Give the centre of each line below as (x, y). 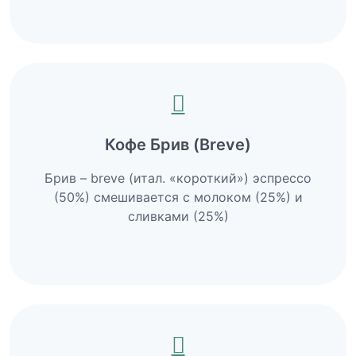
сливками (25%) (178, 216)
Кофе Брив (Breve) (178, 144)
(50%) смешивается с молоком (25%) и (178, 197)
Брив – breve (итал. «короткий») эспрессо (178, 178)
